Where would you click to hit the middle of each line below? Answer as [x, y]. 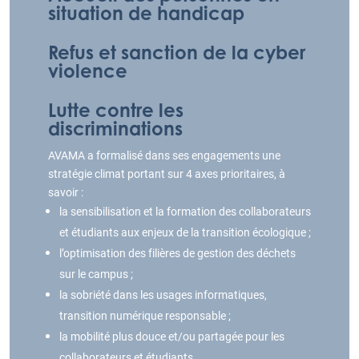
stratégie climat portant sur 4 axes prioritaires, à [167, 174]
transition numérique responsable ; [145, 316]
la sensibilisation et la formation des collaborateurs [185, 212]
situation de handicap [146, 13]
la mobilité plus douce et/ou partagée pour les [172, 337]
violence [88, 71]
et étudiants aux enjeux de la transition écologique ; [185, 232]
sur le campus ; [96, 274]
